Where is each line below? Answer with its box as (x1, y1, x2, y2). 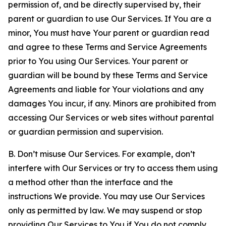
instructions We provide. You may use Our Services (8, 191, 205, 201)
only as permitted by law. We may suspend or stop (8, 205, 202, 215)
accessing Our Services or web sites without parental (8, 112, 214, 123)
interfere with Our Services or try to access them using (8, 163, 218, 173)
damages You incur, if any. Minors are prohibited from (8, 98, 216, 108)
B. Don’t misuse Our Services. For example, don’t (8, 149, 195, 159)
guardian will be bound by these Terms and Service (8, 70, 208, 80)
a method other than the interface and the (8, 177, 173, 187)
